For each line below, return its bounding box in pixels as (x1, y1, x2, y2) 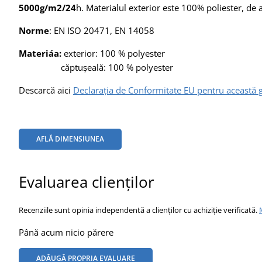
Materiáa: (19, 47, 61, 59)
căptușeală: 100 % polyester (19, 61, 173, 73)
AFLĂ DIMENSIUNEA (36, 133, 104, 144)
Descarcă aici (19, 84, 73, 96)
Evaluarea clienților (19, 171, 154, 192)
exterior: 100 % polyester (61, 47, 165, 59)
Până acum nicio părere (19, 226, 113, 238)
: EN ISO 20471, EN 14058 (49, 24, 154, 36)
